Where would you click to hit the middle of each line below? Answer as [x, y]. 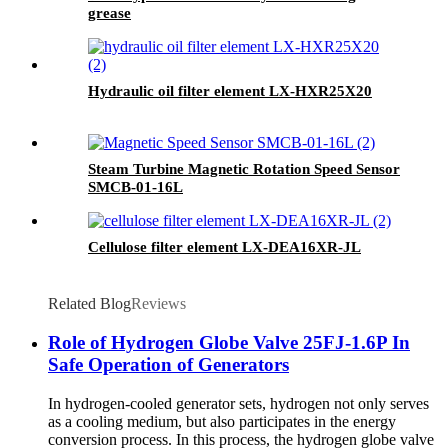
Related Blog [89, 304]
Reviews [158, 304]
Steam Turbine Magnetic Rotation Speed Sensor [244, 169]
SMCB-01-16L [135, 187]
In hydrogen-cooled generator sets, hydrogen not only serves [238, 403]
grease [109, 13]
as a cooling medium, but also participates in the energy [222, 421]
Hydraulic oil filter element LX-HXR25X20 [230, 91]
